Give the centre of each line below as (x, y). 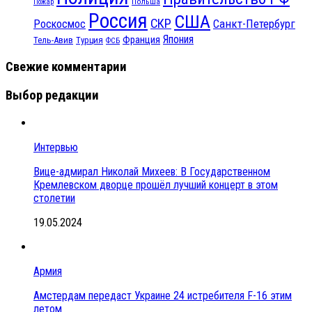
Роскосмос (60, 24)
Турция (89, 40)
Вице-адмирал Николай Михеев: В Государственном (152, 171)
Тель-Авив (53, 40)
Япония (178, 40)
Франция (141, 40)
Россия (118, 21)
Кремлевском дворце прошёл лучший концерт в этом (156, 185)
